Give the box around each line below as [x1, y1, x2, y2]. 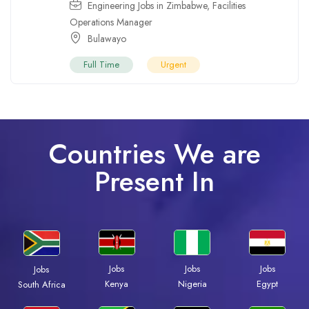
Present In [94, 161, 215, 202]
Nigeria [177, 277, 207, 291]
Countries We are [48, 134, 261, 175]
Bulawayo [88, 32, 126, 46]
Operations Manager [70, 15, 152, 30]
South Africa [17, 277, 66, 291]
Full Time [83, 58, 119, 72]
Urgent [161, 58, 186, 72]
